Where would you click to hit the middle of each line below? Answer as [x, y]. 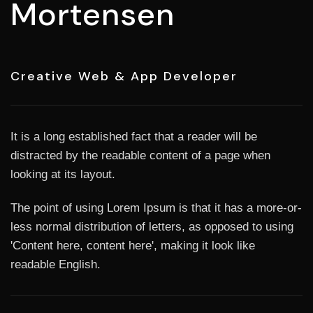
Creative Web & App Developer [124, 76]
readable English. [56, 264]
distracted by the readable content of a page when [140, 155]
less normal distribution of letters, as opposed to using [152, 227]
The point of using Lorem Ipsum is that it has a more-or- [156, 208]
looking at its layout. [63, 174]
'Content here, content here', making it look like [133, 246]
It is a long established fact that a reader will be [134, 137]
